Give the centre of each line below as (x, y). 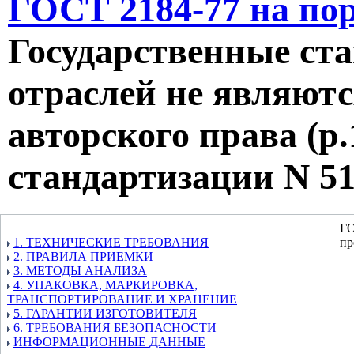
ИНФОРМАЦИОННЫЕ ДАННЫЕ (109, 342)
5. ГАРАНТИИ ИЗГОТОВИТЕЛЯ (105, 313)
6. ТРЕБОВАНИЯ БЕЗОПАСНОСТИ (115, 328)
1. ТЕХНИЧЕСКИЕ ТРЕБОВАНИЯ (111, 242)
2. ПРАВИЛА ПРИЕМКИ (83, 256)
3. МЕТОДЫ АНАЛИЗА (80, 271)
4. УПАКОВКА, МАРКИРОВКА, (105, 285)
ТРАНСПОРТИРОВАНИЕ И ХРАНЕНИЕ (122, 299)
